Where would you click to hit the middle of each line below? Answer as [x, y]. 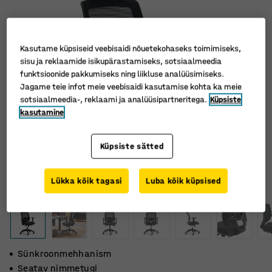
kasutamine [42, 112]
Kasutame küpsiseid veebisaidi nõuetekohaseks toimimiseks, [131, 49]
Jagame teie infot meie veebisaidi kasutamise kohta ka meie [131, 87]
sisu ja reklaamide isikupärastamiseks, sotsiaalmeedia [121, 61]
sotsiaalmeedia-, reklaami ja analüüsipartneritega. [114, 100]
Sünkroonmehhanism [65, 253]
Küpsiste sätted [132, 146]
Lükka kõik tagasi [87, 181]
